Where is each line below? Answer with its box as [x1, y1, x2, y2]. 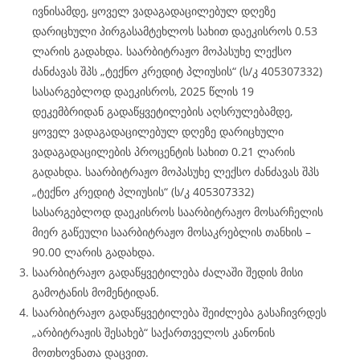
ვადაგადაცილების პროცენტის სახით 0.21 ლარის [32, 144, 295, 159]
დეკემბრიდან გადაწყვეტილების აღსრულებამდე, [32, 104, 292, 119]
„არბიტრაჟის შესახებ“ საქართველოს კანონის [32, 325, 275, 340]
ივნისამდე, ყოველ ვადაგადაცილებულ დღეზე [32, 3, 276, 18]
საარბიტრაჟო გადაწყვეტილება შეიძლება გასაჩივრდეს [32, 305, 326, 320]
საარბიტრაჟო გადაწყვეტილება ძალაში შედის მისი [32, 264, 303, 280]
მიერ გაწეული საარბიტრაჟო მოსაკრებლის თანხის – [32, 224, 311, 239]
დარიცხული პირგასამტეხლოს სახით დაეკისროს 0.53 [32, 23, 317, 39]
